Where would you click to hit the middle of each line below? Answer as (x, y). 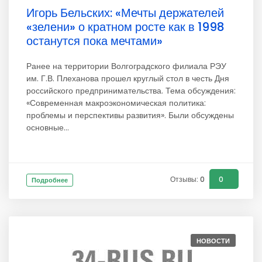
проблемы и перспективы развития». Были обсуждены (130, 115)
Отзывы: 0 (187, 179)
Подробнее (50, 180)
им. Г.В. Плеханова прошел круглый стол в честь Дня (128, 78)
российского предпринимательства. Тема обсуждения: (131, 91)
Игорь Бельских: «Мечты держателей (125, 13)
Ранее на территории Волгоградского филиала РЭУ (126, 66)
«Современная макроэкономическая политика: (116, 103)
